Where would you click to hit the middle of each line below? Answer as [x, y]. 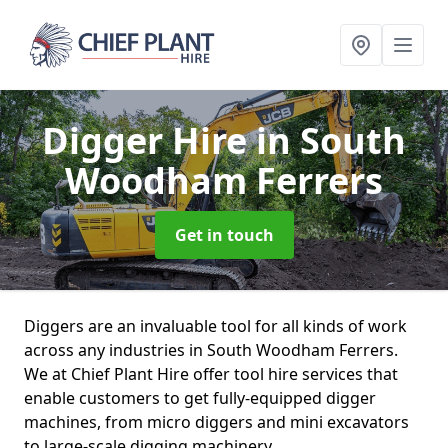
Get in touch [224, 235]
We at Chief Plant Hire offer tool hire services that [211, 374]
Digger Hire [149, 140]
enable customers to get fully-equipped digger [200, 398]
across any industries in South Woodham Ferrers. [211, 350]
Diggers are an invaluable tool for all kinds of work [215, 326]
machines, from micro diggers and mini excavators [216, 422]
